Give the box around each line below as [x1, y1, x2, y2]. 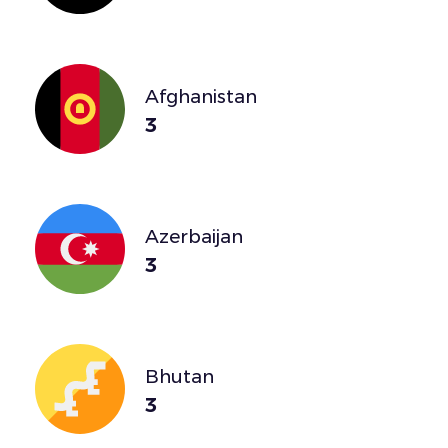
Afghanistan [145, 84, 257, 108]
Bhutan [145, 364, 214, 388]
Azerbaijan [145, 224, 243, 248]
